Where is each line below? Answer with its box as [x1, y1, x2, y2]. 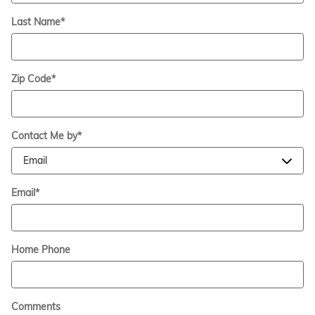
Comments [11, 300, 60, 313]
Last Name [11, 15, 60, 28]
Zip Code [11, 72, 51, 85]
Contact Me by [11, 129, 77, 142]
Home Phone [11, 243, 70, 256]
